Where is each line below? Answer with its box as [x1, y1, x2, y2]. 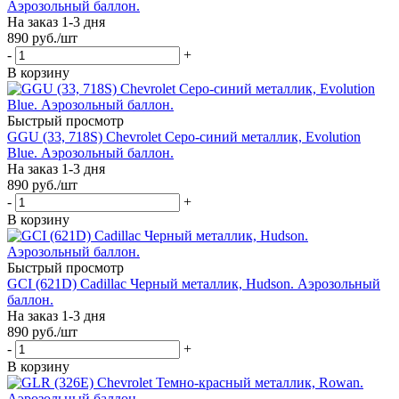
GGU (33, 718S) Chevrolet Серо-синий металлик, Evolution [7, 128, 361, 144]
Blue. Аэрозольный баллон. [7, 144, 174, 160]
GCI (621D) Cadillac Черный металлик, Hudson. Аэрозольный [7, 275, 380, 291]
